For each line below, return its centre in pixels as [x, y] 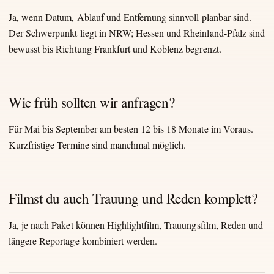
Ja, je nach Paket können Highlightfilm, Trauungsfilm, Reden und [136, 224]
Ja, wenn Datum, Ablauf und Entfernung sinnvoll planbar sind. [130, 17]
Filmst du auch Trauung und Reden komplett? [133, 198]
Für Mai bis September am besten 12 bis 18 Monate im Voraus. [131, 128]
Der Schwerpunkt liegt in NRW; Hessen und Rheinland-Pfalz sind [137, 33]
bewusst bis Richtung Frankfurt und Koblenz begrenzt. [115, 49]
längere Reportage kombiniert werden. [83, 240]
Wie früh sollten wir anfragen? [92, 102]
